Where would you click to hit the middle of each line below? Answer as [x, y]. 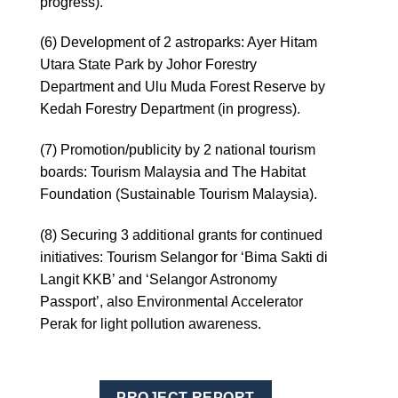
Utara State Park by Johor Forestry [148, 65]
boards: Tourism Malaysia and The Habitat [173, 172]
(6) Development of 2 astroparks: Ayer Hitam [179, 43]
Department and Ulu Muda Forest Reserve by [183, 87]
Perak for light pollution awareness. [151, 323]
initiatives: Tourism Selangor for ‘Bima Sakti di [184, 257]
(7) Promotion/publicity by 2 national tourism [178, 150]
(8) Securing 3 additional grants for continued [181, 235]
